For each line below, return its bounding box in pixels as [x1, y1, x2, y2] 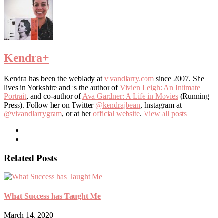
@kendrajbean [95, 101, 140, 109]
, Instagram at [140, 101, 182, 109]
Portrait [4, 92, 26, 100]
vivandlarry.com [104, 74, 154, 83]
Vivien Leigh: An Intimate [120, 83, 200, 91]
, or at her [62, 109, 93, 118]
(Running [178, 92, 209, 100]
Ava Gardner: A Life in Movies [82, 92, 178, 100]
